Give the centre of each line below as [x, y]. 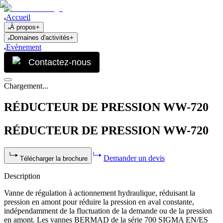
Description [22, 176]
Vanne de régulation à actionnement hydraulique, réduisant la [100, 193]
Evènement [24, 47]
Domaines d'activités [40, 38]
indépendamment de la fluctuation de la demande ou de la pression [108, 211]
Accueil [18, 17]
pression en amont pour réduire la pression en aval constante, [99, 202]
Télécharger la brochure [54, 158]
